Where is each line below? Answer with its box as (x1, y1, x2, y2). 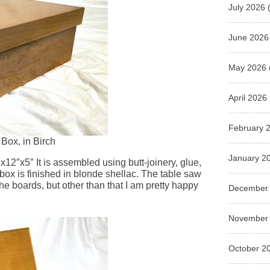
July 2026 (228, 2, 266, 12)
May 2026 (228, 62, 267, 72)
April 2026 (228, 92, 268, 102)
